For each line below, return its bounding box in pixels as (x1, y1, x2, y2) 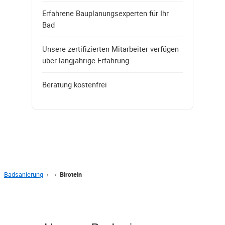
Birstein (60, 170, 82, 179)
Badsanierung (4, 170, 43, 179)
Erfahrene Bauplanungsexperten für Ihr (42, 8, 169, 18)
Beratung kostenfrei (42, 79, 107, 89)
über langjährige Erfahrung (42, 55, 129, 65)
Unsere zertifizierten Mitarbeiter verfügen (42, 43, 179, 54)
